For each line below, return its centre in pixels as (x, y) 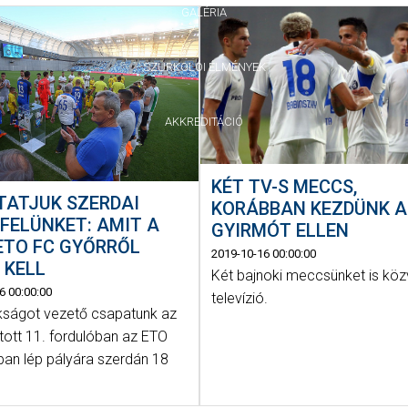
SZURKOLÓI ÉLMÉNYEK (204, 67)
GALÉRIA (204, 12)
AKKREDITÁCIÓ (204, 122)
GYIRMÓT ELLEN (280, 230)
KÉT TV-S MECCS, (285, 186)
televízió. (240, 298)
